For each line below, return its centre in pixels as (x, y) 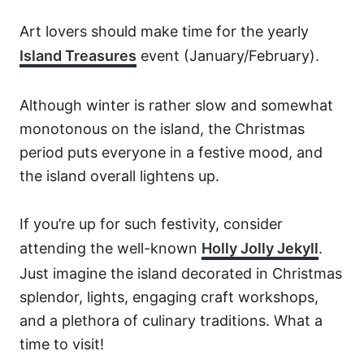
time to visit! (62, 344)
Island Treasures (78, 56)
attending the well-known (110, 248)
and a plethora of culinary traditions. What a (171, 321)
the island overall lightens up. (119, 176)
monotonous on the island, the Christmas (162, 129)
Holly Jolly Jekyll (260, 248)
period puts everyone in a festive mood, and (171, 152)
